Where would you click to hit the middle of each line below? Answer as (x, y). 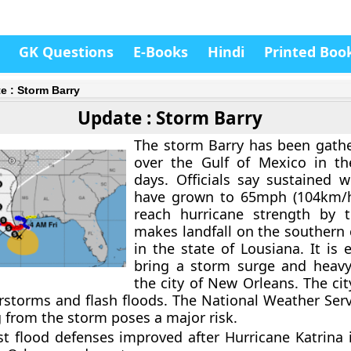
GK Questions (66, 52)
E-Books (161, 52)
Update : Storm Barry (170, 118)
